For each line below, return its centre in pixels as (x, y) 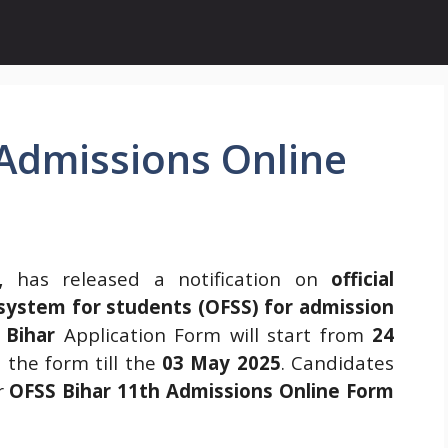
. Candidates (337, 362)
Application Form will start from (217, 334)
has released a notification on (167, 278)
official (363, 278)
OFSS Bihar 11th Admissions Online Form (202, 390)
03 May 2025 (221, 362)
